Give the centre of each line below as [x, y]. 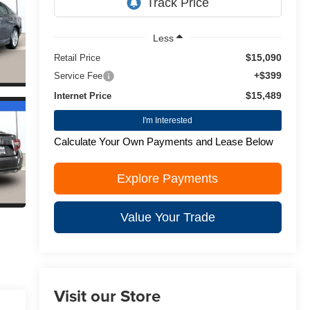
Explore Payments [168, 179]
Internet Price [83, 96]
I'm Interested [168, 121]
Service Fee [79, 76]
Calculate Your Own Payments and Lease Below [164, 142]
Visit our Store [108, 295]
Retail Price [77, 58]
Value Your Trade [167, 218]
